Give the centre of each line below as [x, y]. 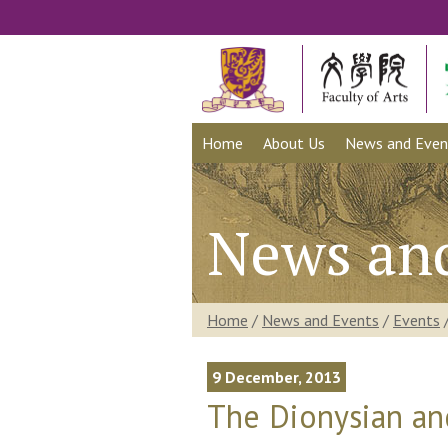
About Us [294, 143]
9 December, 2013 [276, 376]
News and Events [320, 320]
